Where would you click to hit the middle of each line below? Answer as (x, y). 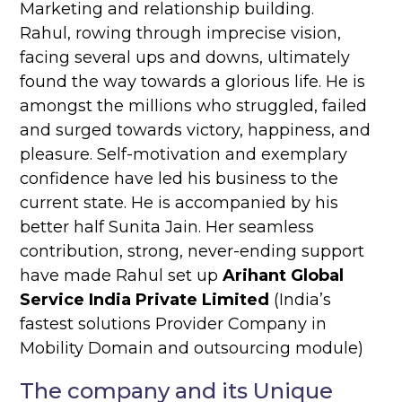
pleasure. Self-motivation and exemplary (184, 155)
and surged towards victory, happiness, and (196, 131)
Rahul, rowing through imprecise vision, (181, 34)
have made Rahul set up (122, 276)
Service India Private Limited (145, 300)
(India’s (301, 300)
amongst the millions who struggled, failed (194, 106)
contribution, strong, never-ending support (192, 252)
